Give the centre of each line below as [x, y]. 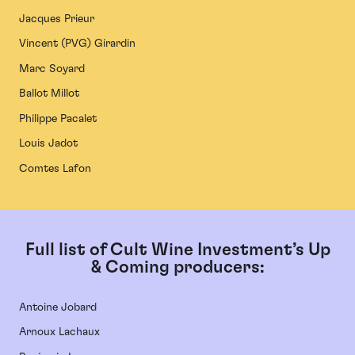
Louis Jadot [48, 144]
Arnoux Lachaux [59, 332]
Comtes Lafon [55, 168]
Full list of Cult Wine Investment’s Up [177, 249]
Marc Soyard [52, 69]
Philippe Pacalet [58, 118]
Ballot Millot [49, 94]
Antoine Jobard [58, 307]
